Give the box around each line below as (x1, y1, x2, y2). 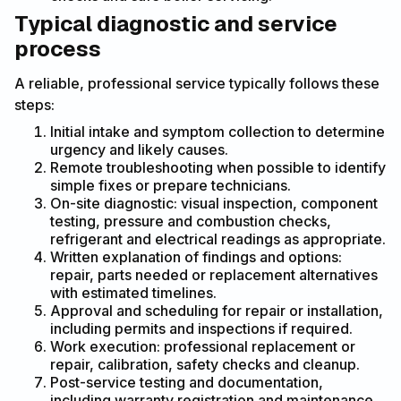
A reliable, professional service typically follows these (14, 74, 380, 93)
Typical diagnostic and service (14, 10, 337, 38)
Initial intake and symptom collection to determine (50, 123, 385, 141)
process (14, 35, 101, 64)
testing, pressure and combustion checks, (50, 212, 331, 231)
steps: (14, 96, 55, 115)
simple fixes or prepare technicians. (50, 176, 291, 195)
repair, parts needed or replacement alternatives (50, 266, 378, 285)
